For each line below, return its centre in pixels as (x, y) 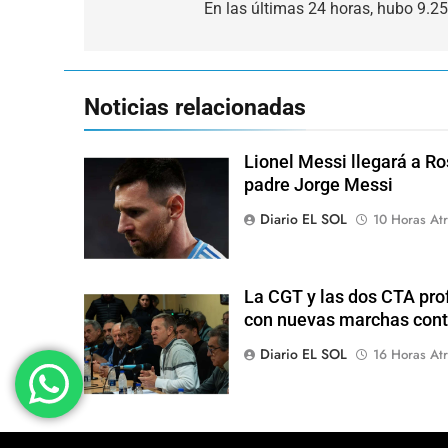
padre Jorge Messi (318, 184)
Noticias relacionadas (195, 106)
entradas (150, 48)
